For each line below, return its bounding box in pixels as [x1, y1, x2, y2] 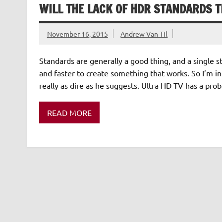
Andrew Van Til [120, 29, 168, 39]
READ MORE [47, 107, 92, 117]
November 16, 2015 [47, 29, 108, 39]
